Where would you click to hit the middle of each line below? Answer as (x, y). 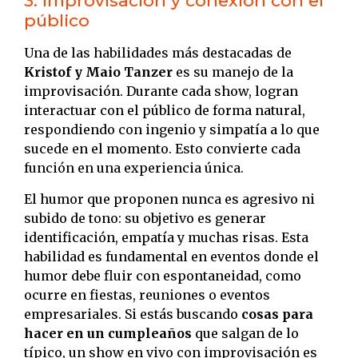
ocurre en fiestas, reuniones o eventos (147, 294)
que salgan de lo (245, 333)
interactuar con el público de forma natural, (165, 111)
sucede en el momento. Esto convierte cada (162, 149)
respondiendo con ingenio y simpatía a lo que (172, 130)
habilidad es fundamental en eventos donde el (171, 256)
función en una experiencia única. (134, 168)
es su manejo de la (233, 72)
